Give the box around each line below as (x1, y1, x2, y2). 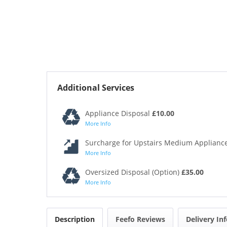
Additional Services (57, 82, 134, 93)
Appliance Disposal (85, 108, 152, 118)
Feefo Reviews (116, 214, 165, 224)
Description (55, 214, 95, 224)
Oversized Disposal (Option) (85, 167, 181, 177)
